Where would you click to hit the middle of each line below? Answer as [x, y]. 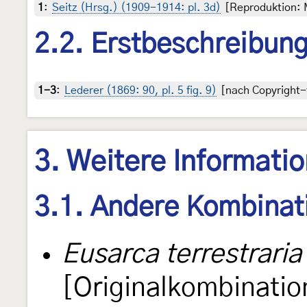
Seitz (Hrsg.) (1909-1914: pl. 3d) [136, 8]
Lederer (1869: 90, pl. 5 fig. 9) [140, 90]
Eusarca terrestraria [182, 254]
